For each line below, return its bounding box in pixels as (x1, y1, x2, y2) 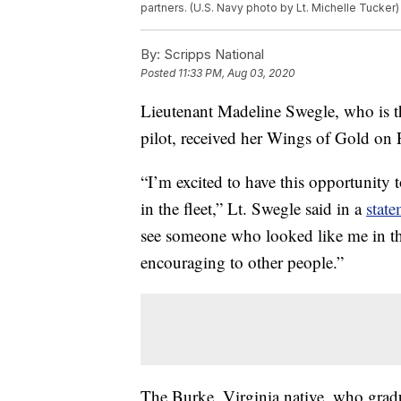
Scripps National (160, 46, 264, 64)
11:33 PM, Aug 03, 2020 (178, 66, 295, 81)
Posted (141, 66, 178, 81)
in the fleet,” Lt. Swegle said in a (141, 197, 366, 220)
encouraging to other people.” (141, 251, 344, 274)
